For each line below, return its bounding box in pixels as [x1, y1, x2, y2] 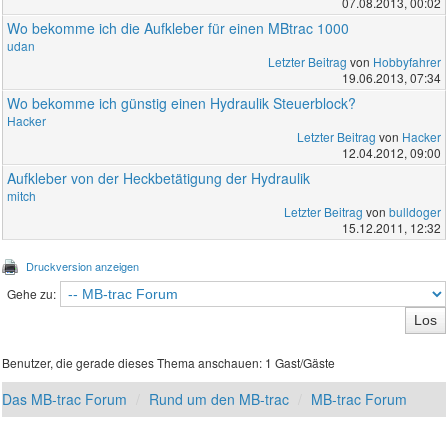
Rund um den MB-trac [149, 389, 290, 410]
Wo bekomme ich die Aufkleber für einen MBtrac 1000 [7, 18, 350, 39]
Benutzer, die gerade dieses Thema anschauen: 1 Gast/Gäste [2, 354, 336, 372]
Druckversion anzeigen [26, 258, 140, 275]
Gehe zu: [6, 285, 56, 303]
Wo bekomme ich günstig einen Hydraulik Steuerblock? [7, 93, 357, 114]
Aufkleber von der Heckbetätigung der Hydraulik [7, 168, 311, 189]
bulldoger [388, 203, 441, 221]
